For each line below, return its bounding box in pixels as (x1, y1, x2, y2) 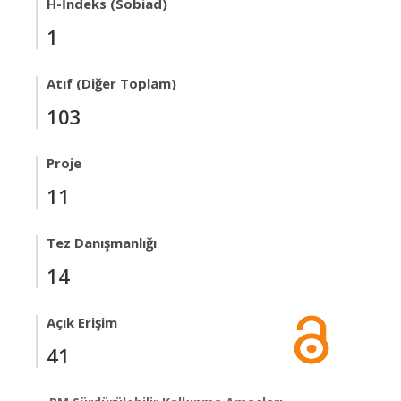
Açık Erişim (47, 313, 117, 331)
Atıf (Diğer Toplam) (47, 74, 176, 92)
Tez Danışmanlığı (47, 234, 157, 252)
